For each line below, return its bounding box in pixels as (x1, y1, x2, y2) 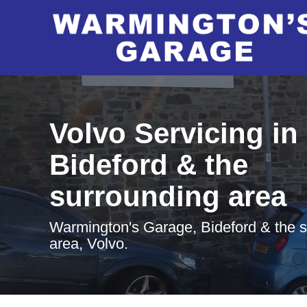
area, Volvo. (49, 235, 128, 252)
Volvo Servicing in (49, 117, 298, 149)
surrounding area (49, 180, 286, 212)
